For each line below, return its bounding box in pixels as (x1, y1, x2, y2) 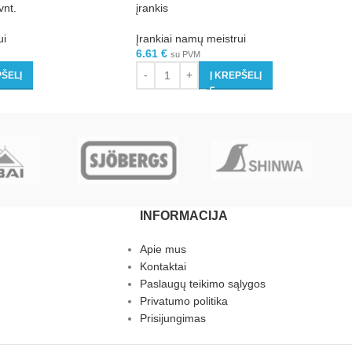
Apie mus (139, 242, 186, 255)
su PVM (170, 49, 200, 59)
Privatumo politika (139, 294, 228, 307)
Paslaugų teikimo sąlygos (139, 277, 266, 290)
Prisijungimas (139, 311, 206, 324)
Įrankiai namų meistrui (136, 31, 246, 45)
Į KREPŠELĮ (210, 69, 262, 81)
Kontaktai (139, 259, 186, 273)
